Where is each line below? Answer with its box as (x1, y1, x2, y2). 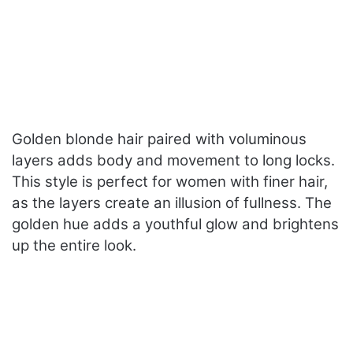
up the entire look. (12, 236, 136, 255)
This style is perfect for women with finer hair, (12, 173, 328, 191)
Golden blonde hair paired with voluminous (12, 130, 307, 149)
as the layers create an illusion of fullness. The (12, 194, 332, 213)
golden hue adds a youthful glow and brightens (12, 215, 339, 234)
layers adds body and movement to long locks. (12, 151, 335, 170)
